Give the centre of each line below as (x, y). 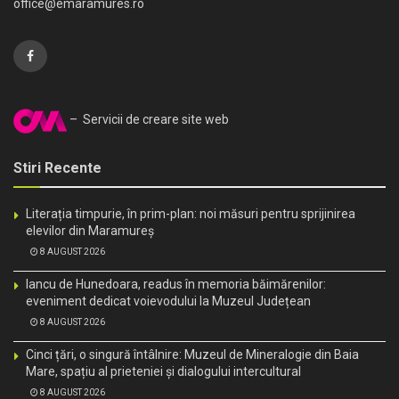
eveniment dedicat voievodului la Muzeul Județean (168, 301)
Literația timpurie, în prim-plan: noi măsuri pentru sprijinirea (191, 213)
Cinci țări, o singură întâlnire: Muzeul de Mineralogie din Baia (192, 354)
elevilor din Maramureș (90, 230)
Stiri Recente (57, 167)
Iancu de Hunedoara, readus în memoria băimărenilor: (176, 284)
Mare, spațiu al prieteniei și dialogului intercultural (163, 371)
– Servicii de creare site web (148, 120)
